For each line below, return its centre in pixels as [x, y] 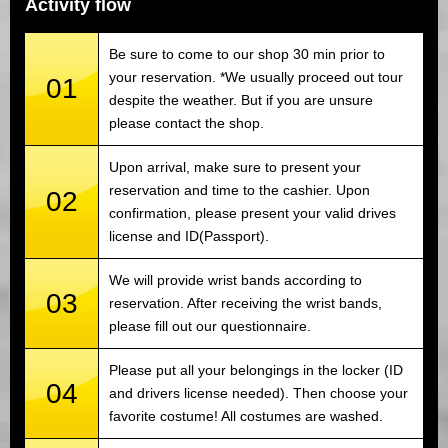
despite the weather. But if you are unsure [241, 99]
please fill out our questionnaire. [210, 325]
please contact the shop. [186, 122]
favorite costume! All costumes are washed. [246, 415]
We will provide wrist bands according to [235, 279]
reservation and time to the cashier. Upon [239, 189]
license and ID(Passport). [189, 235]
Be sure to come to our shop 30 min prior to [247, 53]
